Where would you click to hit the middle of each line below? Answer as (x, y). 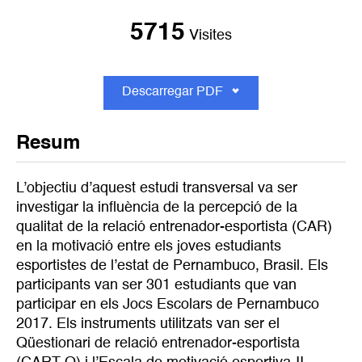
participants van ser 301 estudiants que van (156, 285)
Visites (210, 36)
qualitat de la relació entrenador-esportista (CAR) (174, 227)
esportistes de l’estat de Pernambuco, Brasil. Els (172, 265)
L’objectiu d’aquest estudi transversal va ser (157, 188)
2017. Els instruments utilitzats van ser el (148, 324)
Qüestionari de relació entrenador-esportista (158, 343)
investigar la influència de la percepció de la (157, 207)
